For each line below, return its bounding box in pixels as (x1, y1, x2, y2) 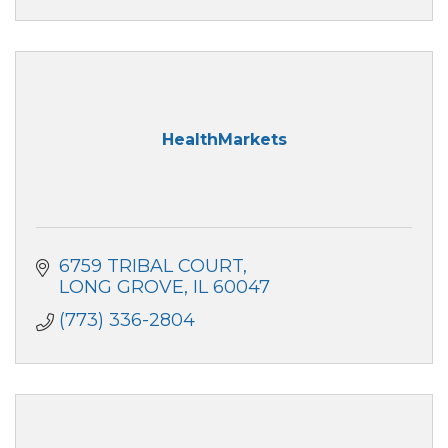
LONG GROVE (58, 275, 184, 298)
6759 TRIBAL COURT (58, 254, 243, 277)
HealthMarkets (161, 130, 287, 150)
